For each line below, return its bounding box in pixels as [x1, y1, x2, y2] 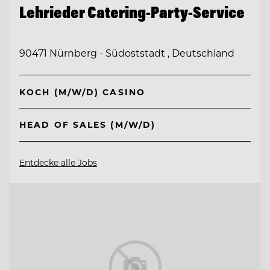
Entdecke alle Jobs [19, 156, 97, 168]
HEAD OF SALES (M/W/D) [19, 119, 156, 131]
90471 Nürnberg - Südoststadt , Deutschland [19, 46, 234, 60]
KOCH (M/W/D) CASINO [19, 86, 145, 98]
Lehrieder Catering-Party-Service [19, 1, 245, 22]
